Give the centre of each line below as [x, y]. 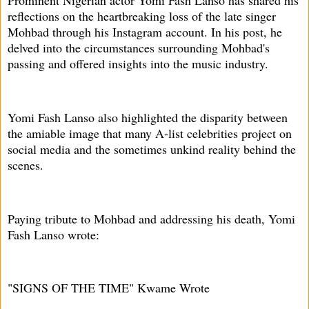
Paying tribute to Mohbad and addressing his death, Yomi [151, 218]
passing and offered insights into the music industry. [138, 64]
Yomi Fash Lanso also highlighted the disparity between [148, 118]
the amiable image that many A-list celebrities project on [150, 133]
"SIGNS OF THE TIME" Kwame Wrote [109, 288]
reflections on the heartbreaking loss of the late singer [142, 16]
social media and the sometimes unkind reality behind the [152, 149]
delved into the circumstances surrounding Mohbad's [139, 48]
